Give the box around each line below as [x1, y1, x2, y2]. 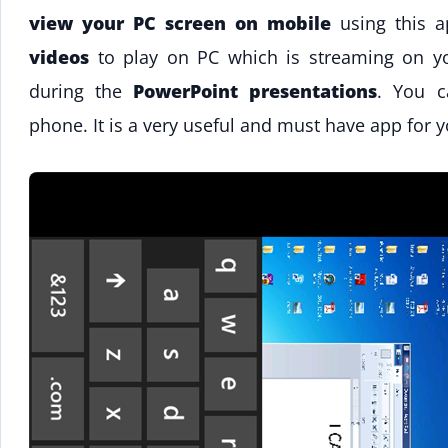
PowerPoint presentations [133, 79, 378, 104]
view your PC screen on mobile [29, 11, 331, 36]
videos [29, 45, 89, 70]
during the [29, 79, 134, 104]
